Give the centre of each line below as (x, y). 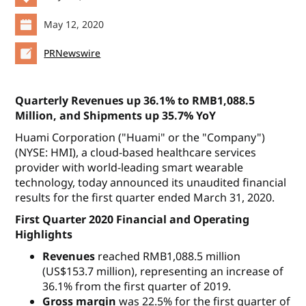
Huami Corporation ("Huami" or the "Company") (140, 138)
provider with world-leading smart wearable (129, 168)
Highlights (44, 235)
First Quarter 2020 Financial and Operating (133, 220)
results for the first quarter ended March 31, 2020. (145, 198)
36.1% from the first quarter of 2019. (137, 287)
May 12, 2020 (74, 25)
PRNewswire (72, 53)
